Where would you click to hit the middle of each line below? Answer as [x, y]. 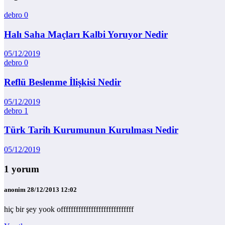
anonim [16, 190]
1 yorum [22, 169]
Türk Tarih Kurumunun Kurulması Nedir [91, 130]
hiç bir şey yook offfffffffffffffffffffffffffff [69, 209]
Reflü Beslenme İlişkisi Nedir [63, 82]
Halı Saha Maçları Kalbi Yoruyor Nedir [86, 34]
